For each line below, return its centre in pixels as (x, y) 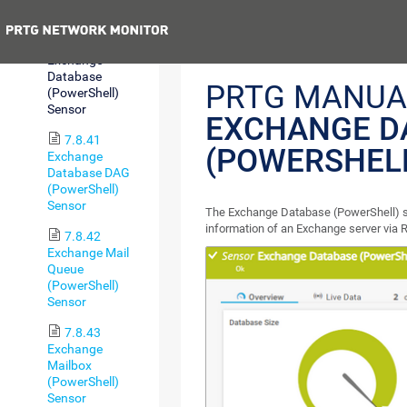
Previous (260, 33)
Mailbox (69, 365)
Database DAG (89, 172)
